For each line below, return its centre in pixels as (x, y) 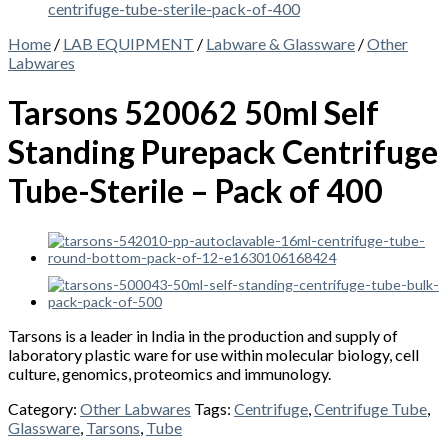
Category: (44, 408)
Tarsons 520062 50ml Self (193, 113)
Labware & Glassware (280, 43)
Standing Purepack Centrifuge (223, 152)
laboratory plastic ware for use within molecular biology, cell (213, 354)
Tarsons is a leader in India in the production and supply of (203, 335)
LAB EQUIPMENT (128, 43)
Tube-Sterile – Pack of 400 (195, 191)
